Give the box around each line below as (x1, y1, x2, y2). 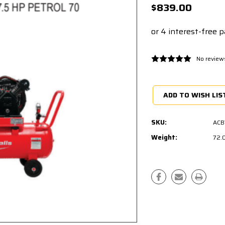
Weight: (151, 132, 177, 143)
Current (151, 73, 177, 84)
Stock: (151, 81, 173, 92)
